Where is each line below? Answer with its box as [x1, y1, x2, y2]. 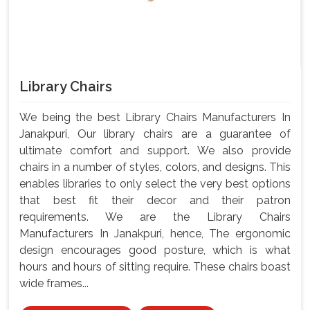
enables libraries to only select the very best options [19, 177, 291, 191]
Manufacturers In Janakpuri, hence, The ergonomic [19, 227, 291, 241]
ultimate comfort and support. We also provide [19, 144, 291, 158]
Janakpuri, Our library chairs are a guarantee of [19, 127, 291, 141]
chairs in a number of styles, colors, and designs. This [19, 161, 291, 174]
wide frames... [19, 277, 89, 291]
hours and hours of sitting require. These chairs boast [19, 260, 291, 274]
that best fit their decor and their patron [19, 194, 291, 208]
